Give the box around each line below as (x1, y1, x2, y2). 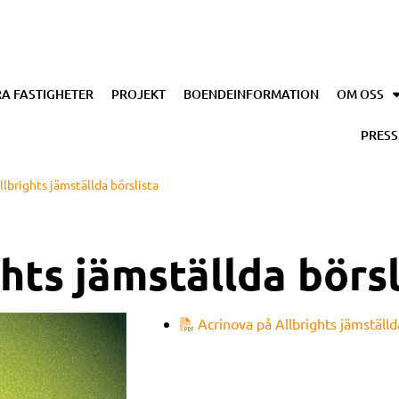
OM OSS (337, 85, 384, 103)
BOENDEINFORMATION (183, 85, 319, 103)
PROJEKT (111, 85, 166, 103)
